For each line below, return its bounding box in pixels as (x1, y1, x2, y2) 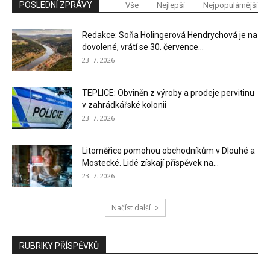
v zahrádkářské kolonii (82, 100, 166, 110)
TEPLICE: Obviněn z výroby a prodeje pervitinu (82, 88, 254, 98)
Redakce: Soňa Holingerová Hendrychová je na (82, 30, 257, 40)
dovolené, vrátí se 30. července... (82, 42, 204, 52)
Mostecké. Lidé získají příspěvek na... (82, 158, 219, 168)
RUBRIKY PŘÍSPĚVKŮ (19, 241, 99, 251)
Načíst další (111, 202, 151, 213)
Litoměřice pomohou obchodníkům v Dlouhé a (82, 146, 255, 156)
